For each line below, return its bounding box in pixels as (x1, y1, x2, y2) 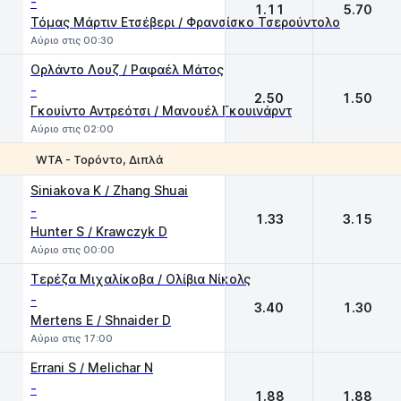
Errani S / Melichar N (30, 360, 153, 375)
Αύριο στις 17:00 (30, 332, 113, 345)
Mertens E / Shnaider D (30, 312, 171, 328)
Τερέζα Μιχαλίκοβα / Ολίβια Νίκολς (30, 271, 251, 286)
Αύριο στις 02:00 (30, 123, 114, 135)
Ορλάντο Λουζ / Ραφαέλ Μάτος (30, 62, 224, 77)
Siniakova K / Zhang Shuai (30, 183, 188, 198)
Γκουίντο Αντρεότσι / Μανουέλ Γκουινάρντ (30, 103, 292, 118)
